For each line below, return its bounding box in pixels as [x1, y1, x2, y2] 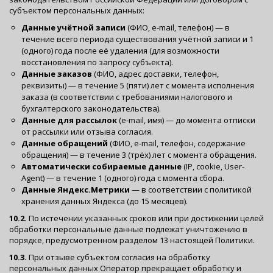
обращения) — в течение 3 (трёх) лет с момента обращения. [21, 149, 257, 160]
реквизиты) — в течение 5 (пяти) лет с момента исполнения [21, 79, 254, 91]
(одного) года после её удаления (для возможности [21, 44, 219, 56]
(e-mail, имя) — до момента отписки [117, 114, 255, 126]
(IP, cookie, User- [182, 160, 244, 172]
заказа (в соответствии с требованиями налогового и [21, 91, 232, 102]
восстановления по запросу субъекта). [21, 56, 173, 68]
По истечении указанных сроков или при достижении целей [27, 213, 264, 224]
